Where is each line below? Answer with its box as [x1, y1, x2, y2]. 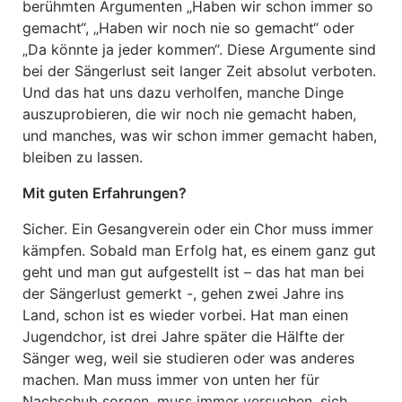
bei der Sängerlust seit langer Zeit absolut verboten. [22, 62, 376, 80]
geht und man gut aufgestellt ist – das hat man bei [22, 263, 364, 281]
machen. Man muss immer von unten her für [22, 371, 319, 389]
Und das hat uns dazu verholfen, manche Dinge [22, 83, 344, 101]
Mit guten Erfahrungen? [22, 184, 187, 202]
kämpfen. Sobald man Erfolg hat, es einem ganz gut [22, 241, 376, 259]
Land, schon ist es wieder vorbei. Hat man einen [22, 306, 348, 324]
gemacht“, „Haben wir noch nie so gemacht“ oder [22, 19, 354, 37]
